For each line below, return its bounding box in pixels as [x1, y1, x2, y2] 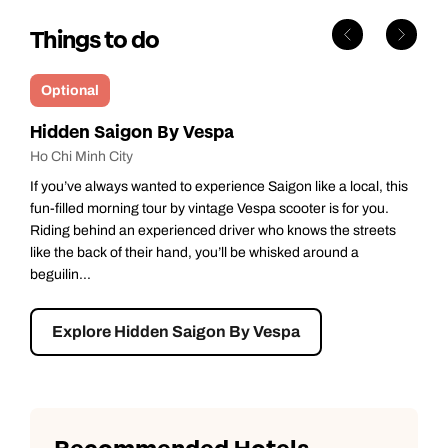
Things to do [30, 25, 159, 57]
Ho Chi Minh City [30, 149, 133, 165]
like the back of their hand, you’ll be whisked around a [30, 245, 359, 261]
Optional [41, 83, 99, 99]
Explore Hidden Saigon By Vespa [52, 323, 300, 341]
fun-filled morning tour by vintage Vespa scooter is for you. [30, 201, 389, 217]
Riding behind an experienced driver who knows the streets [30, 223, 396, 239]
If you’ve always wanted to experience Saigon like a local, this [30, 179, 408, 195]
